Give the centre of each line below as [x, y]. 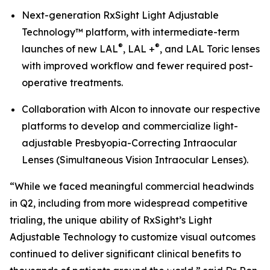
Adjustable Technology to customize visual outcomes [133, 237]
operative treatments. [72, 83]
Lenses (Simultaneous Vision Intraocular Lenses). [135, 160]
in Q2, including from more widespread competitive [129, 203]
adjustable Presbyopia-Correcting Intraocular [129, 143]
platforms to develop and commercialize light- [130, 126]
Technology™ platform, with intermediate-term [130, 32]
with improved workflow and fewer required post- [137, 66]
